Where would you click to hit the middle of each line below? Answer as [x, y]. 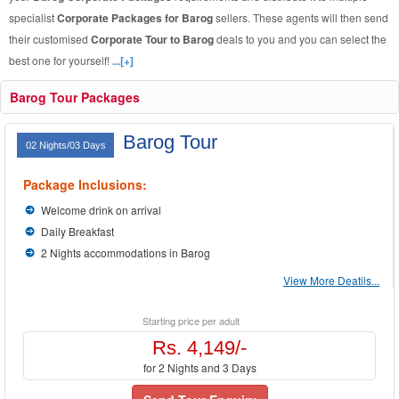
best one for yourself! [61, 60]
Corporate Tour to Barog [154, 39]
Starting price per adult [191, 321]
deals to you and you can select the [301, 39]
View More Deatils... [331, 280]
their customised [50, 39]
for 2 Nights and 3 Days [199, 367]
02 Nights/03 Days [67, 145]
